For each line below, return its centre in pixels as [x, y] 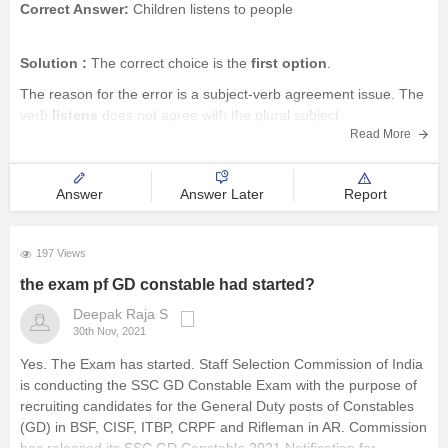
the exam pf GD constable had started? [167, 284]
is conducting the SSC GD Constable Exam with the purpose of [218, 385]
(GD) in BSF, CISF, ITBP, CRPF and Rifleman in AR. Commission [223, 427]
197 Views [61, 253]
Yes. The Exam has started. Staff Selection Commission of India [221, 364]
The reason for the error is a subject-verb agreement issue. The [222, 94]
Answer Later [222, 194]
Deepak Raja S [120, 314]
